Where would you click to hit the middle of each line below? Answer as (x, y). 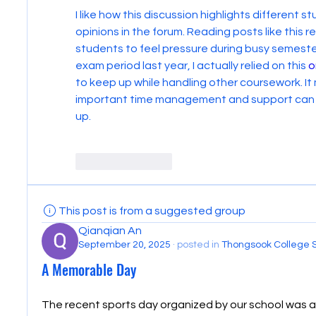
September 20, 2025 (124, 245)
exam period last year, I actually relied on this (192, 66)
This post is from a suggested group (152, 211)
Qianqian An (110, 231)
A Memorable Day (89, 269)
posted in (198, 245)
